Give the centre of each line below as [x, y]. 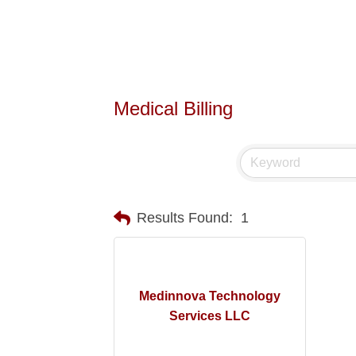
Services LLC [209, 316]
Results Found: [184, 218]
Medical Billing [173, 108]
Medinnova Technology [209, 296]
